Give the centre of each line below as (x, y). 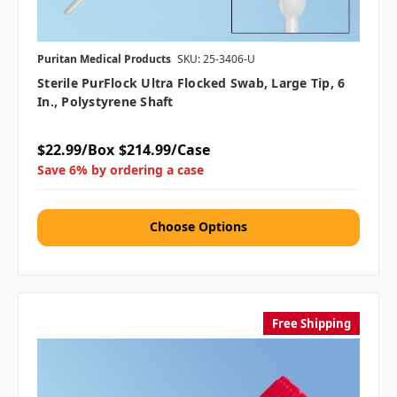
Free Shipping (311, 323)
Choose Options (198, 226)
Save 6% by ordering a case (121, 169)
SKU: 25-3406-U (216, 58)
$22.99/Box (76, 149)
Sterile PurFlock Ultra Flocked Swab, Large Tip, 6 (191, 82)
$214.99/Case (164, 149)
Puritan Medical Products (104, 58)
